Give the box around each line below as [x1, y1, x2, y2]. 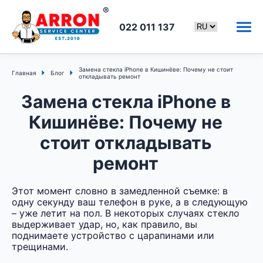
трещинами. [12, 241, 68, 253]
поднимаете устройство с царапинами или [12, 230, 214, 242]
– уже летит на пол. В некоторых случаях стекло [12, 207, 240, 220]
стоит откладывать [39, 132, 212, 154]
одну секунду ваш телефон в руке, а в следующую [12, 196, 248, 208]
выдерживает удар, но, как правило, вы [12, 218, 197, 231]
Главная [12, 69, 36, 77]
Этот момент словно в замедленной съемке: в [12, 185, 228, 197]
